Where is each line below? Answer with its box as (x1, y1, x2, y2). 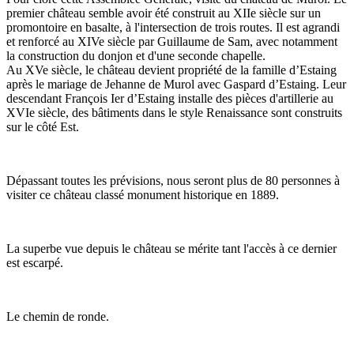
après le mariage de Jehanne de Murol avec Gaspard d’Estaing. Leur (6, 77, 346, 91)
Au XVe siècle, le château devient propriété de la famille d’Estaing (6, 62, 337, 77)
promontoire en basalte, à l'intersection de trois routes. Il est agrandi (6, 20, 340, 34)
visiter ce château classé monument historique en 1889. (6, 187, 279, 201)
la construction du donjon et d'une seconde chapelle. (6, 48, 265, 62)
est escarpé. (6, 255, 63, 269)
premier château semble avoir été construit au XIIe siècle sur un (6, 6, 321, 20)
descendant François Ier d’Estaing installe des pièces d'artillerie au (6, 91, 333, 105)
